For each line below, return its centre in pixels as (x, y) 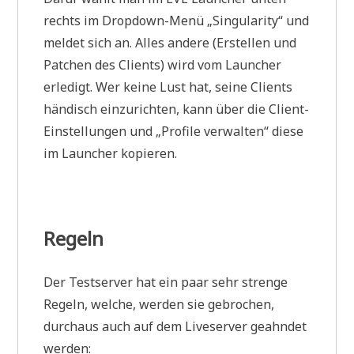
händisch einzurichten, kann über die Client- (177, 109)
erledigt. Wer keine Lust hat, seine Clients (168, 87)
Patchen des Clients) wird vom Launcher (163, 64)
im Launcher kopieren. (111, 153)
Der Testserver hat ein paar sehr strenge (166, 282)
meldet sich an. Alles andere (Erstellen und (170, 42)
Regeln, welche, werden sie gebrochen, (159, 304)
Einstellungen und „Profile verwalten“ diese (174, 131)
